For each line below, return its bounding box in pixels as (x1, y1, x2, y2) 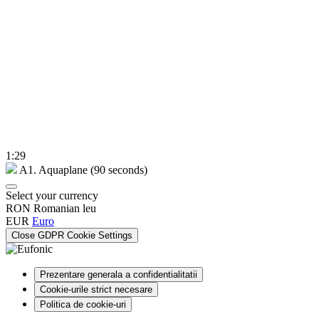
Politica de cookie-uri (40, 299, 126, 310)
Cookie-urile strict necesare (40, 284, 152, 296)
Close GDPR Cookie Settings (11, 230, 132, 241)
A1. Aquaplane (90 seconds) (19, 164, 147, 177)
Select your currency (6, 189, 98, 202)
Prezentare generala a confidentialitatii (40, 269, 197, 281)
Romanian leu (33, 202, 96, 215)
